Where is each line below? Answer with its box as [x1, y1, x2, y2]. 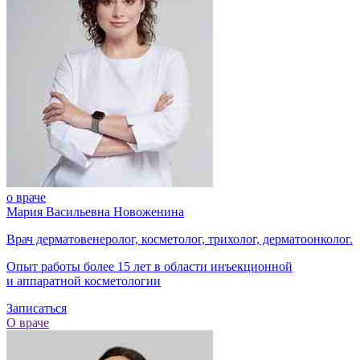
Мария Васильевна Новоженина [6, 204, 184, 219]
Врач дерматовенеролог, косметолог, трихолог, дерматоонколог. [6, 231, 353, 246]
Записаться [6, 301, 67, 315]
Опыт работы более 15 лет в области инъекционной [6, 259, 292, 273]
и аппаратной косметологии [6, 273, 161, 288]
